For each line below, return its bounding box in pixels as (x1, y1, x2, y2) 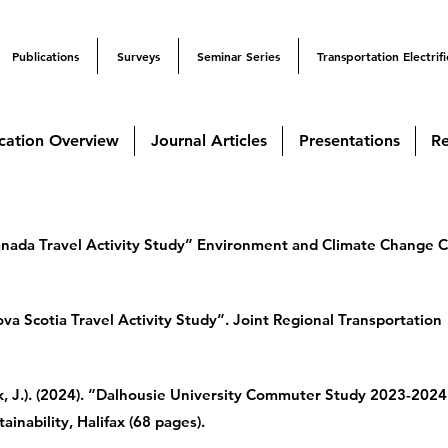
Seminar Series (197, 48, 280, 64)
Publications (11, 48, 79, 64)
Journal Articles (150, 131, 267, 150)
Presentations (298, 131, 400, 150)
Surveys (116, 48, 160, 64)
